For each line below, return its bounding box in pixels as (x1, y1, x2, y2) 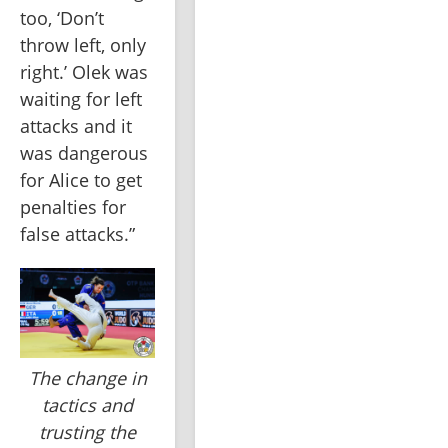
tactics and (42, 393, 133, 418)
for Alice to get (20, 168, 142, 193)
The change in (28, 366, 147, 391)
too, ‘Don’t (20, 6, 104, 31)
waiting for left (20, 87, 142, 112)
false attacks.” (20, 222, 135, 247)
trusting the (39, 420, 136, 445)
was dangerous (20, 141, 148, 166)
